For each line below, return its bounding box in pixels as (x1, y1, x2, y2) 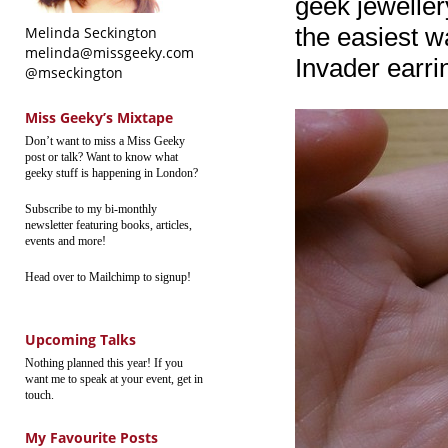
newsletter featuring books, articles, (25, 218, 192, 232)
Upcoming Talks (25, 330, 136, 349)
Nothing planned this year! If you (25, 356, 183, 370)
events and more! (25, 234, 106, 248)
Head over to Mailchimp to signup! (25, 270, 191, 284)
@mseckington (25, 63, 123, 82)
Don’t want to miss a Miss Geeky (25, 134, 185, 148)
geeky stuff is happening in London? (25, 166, 198, 180)
